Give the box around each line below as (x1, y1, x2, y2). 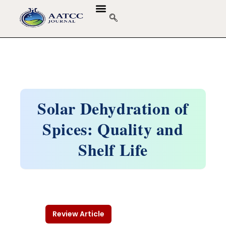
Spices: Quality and (42, 117, 184, 141)
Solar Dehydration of (37, 96, 189, 120)
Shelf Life (78, 138, 148, 161)
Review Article (52, 209, 104, 219)
